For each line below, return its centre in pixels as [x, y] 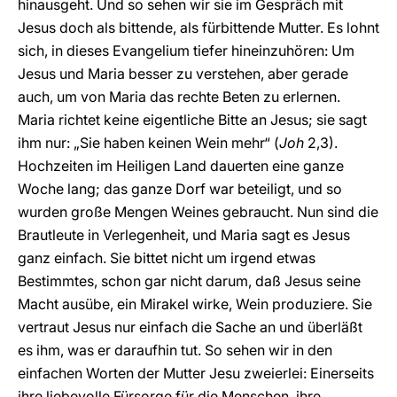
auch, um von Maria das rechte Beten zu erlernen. [179, 97]
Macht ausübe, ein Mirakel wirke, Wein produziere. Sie [195, 304]
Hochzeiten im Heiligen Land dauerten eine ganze [181, 166]
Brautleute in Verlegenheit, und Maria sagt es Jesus [184, 235]
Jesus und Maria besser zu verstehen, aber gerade [183, 74]
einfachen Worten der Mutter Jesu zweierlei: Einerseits [196, 373]
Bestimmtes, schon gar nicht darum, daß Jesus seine [189, 281]
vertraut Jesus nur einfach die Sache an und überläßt [190, 327]
